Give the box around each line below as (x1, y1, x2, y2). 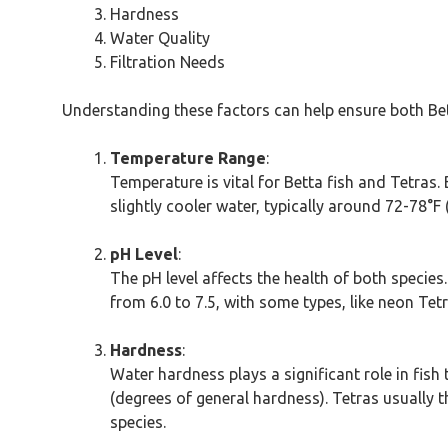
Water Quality (110, 28, 210, 47)
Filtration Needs (110, 52, 225, 71)
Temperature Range (110, 148, 266, 167)
